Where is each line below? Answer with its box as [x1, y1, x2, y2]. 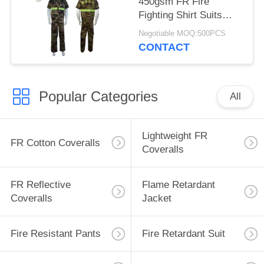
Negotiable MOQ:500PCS [138, 29, 226, 38]
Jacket [141, 193, 171, 204]
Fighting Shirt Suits [138, 9, 223, 21]
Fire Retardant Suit [141, 228, 225, 240]
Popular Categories [38, 88, 158, 104]
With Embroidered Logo [138, 22, 242, 34]
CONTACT [138, 41, 190, 54]
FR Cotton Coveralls [10, 137, 100, 148]
